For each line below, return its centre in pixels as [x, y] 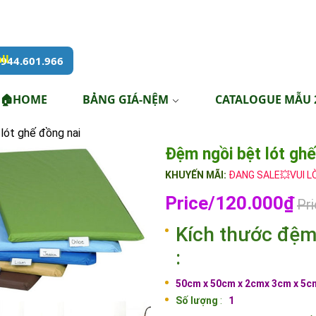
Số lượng [197, 300]
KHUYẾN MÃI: [197, 175]
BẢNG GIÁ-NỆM [125, 99]
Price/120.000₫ [230, 203]
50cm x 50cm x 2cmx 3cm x [238, 284]
